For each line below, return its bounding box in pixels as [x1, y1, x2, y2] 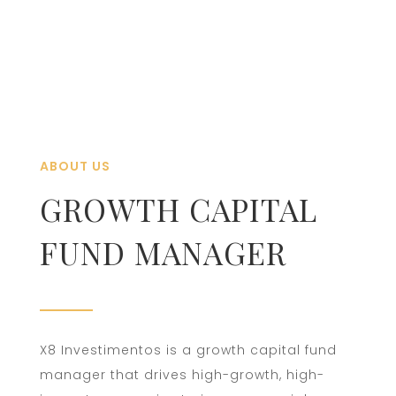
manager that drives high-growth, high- [39, 365, 324, 384]
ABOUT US [39, 156, 110, 175]
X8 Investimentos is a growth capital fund [39, 340, 337, 359]
